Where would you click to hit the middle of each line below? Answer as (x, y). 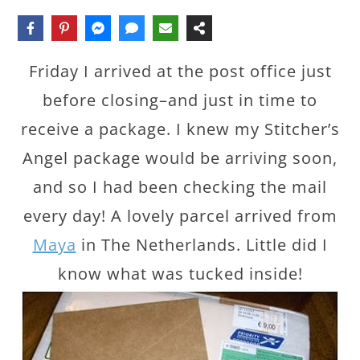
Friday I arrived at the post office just (180, 71)
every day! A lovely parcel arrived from (180, 216)
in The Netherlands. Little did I (202, 245)
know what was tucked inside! (180, 274)
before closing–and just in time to (180, 100)
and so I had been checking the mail (180, 187)
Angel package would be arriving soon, (180, 158)
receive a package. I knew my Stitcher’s (180, 129)
